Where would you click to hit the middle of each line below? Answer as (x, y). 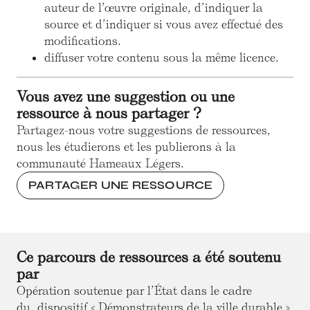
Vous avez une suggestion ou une (126, 96)
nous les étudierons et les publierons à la (126, 146)
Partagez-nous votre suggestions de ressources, (144, 130)
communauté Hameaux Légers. (100, 163)
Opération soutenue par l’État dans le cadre (134, 290)
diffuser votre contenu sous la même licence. (162, 57)
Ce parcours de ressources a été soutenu (149, 257)
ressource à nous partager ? (109, 113)
